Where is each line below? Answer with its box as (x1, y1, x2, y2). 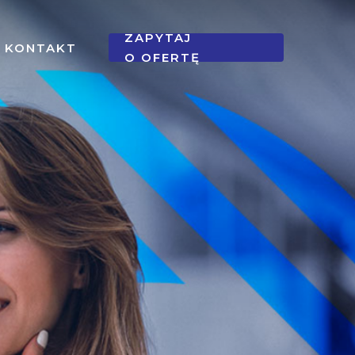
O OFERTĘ (124, 50, 200, 65)
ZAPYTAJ (124, 30, 192, 45)
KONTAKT (4, 40, 77, 55)
